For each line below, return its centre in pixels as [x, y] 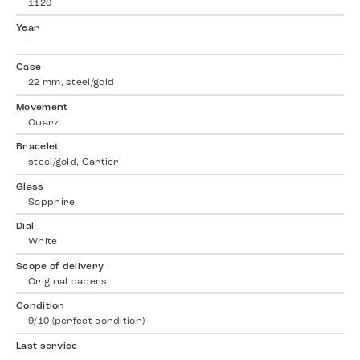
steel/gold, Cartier [74, 163]
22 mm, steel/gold [72, 83]
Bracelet [38, 147]
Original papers [68, 282]
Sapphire [52, 202]
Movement [42, 107]
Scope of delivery [60, 266]
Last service [47, 346]
